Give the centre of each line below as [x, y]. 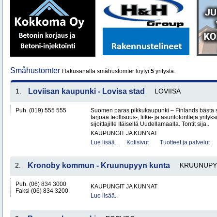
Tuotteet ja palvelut [185, 142]
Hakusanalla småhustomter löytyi [106, 71]
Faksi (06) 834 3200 [42, 191]
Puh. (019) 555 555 [41, 110]
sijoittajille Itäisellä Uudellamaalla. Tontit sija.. [150, 124]
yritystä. [165, 71]
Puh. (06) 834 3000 [41, 184]
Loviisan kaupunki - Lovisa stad [86, 91]
